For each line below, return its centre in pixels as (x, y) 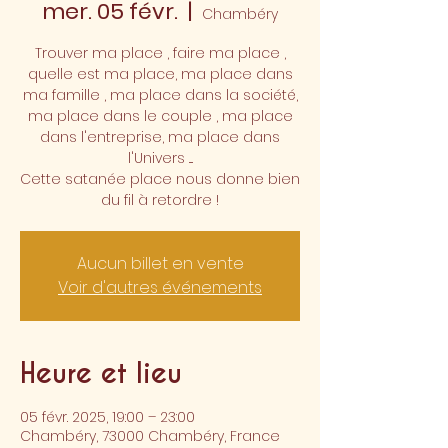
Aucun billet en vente (160, 263)
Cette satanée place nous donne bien (160, 178)
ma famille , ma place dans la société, (160, 94)
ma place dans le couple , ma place (160, 115)
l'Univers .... (160, 157)
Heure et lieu (101, 373)
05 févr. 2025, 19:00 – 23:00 (107, 416)
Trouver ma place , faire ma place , (160, 52)
